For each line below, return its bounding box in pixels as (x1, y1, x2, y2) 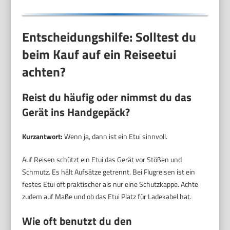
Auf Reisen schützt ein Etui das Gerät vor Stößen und (22, 154, 182, 165)
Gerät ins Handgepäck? (22, 104, 130, 121)
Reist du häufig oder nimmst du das (22, 89, 192, 106)
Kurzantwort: (22, 131, 63, 142)
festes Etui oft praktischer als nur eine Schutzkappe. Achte (22, 179, 199, 190)
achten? (22, 62, 66, 82)
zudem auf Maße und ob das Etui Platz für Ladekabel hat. (22, 191, 192, 202)
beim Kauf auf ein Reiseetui (22, 44, 177, 64)
